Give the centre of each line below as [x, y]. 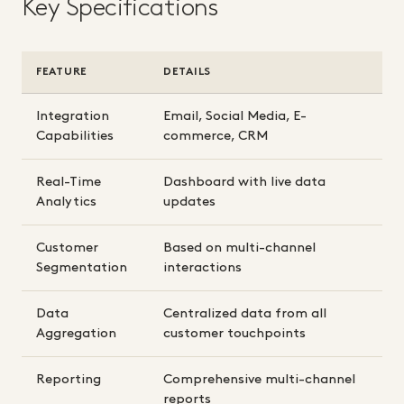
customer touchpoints [234, 334]
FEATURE [62, 73]
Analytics [66, 202]
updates [189, 202]
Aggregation [76, 334]
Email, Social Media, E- [235, 117]
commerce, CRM [216, 137]
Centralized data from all [245, 314]
